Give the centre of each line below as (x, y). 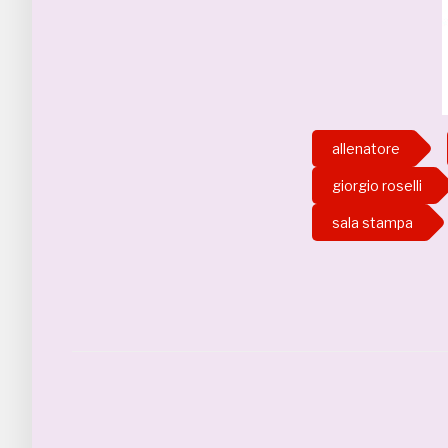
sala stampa (372, 223)
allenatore (366, 149)
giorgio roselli (377, 186)
